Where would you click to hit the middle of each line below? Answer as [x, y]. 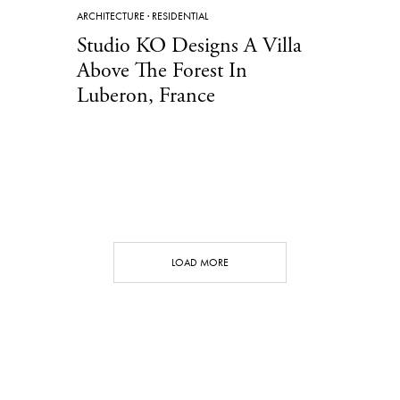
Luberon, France [146, 95]
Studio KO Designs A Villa [189, 45]
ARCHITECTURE [111, 16]
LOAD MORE [200, 262]
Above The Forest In [162, 70]
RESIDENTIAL [180, 16]
